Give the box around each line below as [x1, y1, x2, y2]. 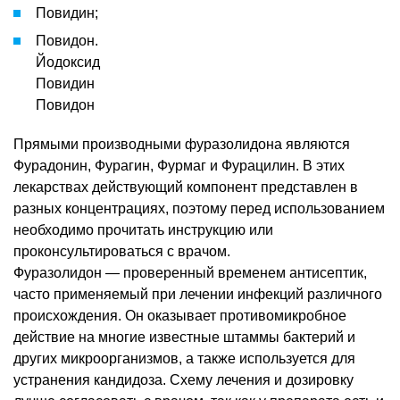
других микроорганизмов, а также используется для [13, 350, 355, 366]
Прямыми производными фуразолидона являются [13, 136, 350, 152]
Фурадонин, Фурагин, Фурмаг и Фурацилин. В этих [13, 157, 345, 173]
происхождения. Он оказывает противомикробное [13, 307, 346, 323]
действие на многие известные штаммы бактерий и [13, 329, 355, 345]
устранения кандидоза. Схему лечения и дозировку [13, 371, 354, 387]
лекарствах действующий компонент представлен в [13, 179, 358, 195]
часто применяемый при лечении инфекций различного [13, 286, 382, 302]
